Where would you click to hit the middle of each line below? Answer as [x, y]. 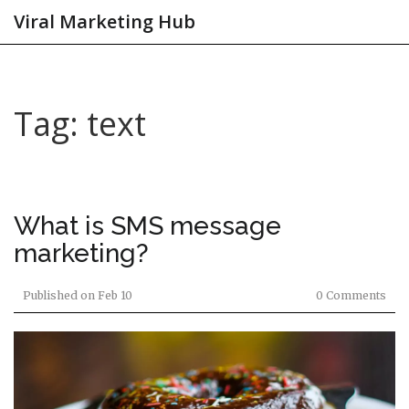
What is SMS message [147, 226]
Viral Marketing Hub [105, 21]
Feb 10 [114, 295]
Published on [59, 295]
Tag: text [80, 124]
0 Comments [351, 295]
